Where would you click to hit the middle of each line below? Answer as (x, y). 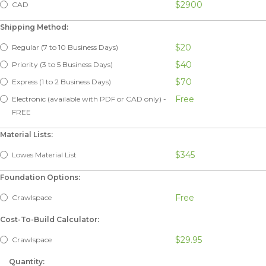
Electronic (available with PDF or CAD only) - (89, 99)
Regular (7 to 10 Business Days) (65, 47)
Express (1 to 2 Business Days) (61, 81)
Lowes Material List (44, 154)
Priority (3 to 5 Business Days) (62, 64)
